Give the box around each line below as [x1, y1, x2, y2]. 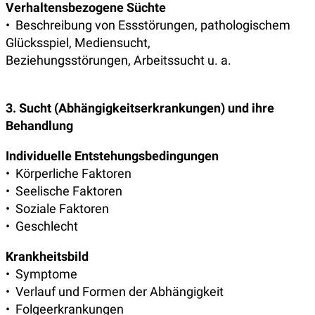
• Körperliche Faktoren [6, 166, 131, 181]
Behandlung [6, 118, 73, 134]
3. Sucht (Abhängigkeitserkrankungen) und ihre [6, 101, 274, 116]
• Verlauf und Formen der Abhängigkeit [6, 284, 224, 300]
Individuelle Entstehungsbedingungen [6, 148, 219, 164]
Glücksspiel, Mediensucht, [6, 35, 150, 51]
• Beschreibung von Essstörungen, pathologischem [6, 18, 290, 33]
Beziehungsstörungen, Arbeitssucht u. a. [6, 53, 231, 68]
